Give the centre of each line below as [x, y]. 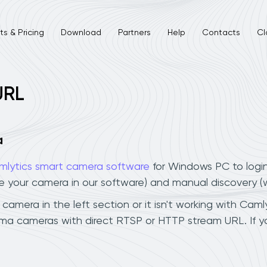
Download [81, 32]
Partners [134, 32]
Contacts [221, 32]
